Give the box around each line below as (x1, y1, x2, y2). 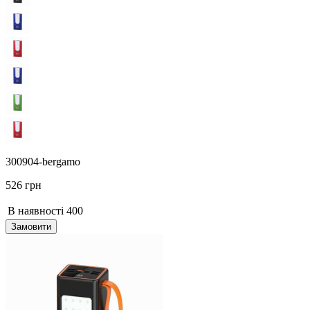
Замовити (11, 221, 51, 232)
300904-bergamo (6, 155, 80, 167)
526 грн (6, 179, 42, 191)
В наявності (8, 204, 64, 217)
